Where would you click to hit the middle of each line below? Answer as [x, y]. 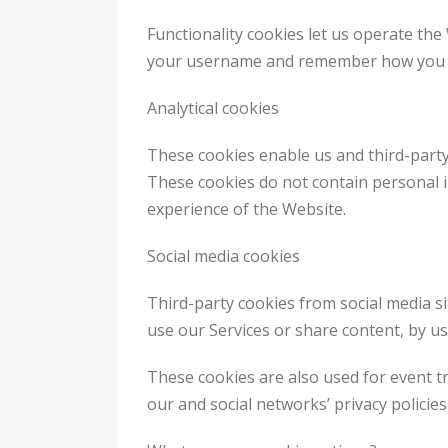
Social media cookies [223, 255]
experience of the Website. [246, 208]
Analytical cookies [213, 107]
